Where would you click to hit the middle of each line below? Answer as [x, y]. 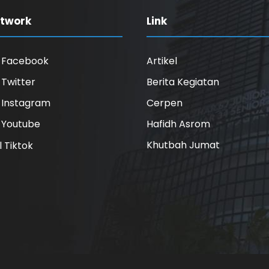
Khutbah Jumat [183, 145]
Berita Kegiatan [183, 82]
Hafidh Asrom [178, 124]
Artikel [162, 61]
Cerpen [165, 103]
